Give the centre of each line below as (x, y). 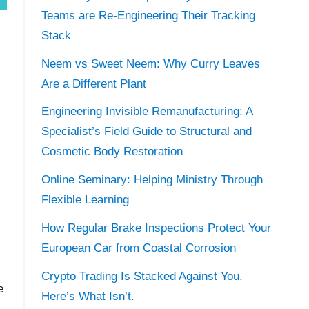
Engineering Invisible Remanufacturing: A (147, 112)
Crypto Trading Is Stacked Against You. (142, 276)
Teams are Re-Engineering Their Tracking (148, 15)
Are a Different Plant (93, 83)
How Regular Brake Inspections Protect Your (156, 228)
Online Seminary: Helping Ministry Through (152, 180)
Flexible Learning (85, 200)
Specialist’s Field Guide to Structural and (146, 132)
